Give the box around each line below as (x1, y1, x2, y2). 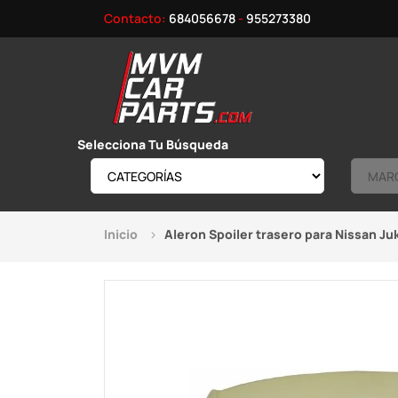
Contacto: (104, 10, 169, 27)
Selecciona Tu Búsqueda (77, 136, 228, 153)
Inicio (104, 226, 138, 243)
